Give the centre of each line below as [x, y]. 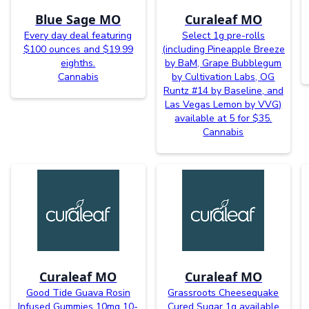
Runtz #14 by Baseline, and [223, 90]
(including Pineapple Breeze [223, 49]
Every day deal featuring [78, 35]
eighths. [78, 63]
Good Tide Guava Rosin [78, 292]
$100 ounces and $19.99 [78, 49]
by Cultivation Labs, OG [223, 77]
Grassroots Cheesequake [223, 292]
